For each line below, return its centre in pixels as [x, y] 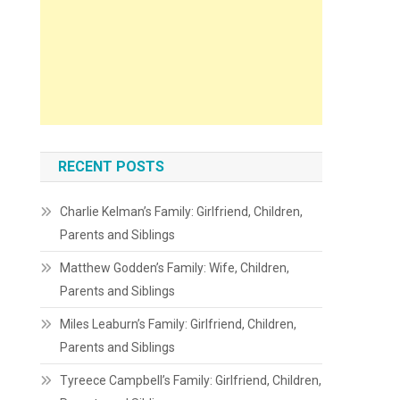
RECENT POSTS [112, 167]
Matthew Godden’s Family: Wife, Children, [175, 268]
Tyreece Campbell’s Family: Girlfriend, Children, [191, 380]
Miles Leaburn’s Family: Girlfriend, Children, [179, 324]
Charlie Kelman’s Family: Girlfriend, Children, [182, 212]
